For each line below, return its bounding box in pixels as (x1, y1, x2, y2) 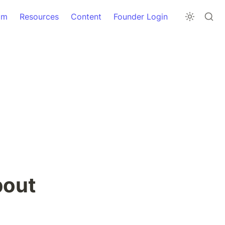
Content (71, 11, 101, 22)
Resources (20, 11, 59, 22)
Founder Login (114, 11, 168, 22)
